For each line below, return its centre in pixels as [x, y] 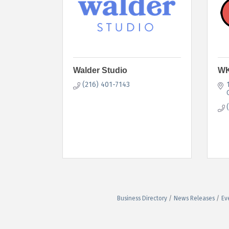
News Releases [194, 198]
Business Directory [142, 198]
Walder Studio [100, 70]
